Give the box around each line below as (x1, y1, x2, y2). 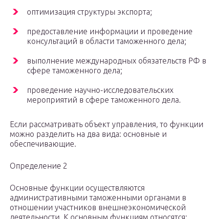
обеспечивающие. (10, 139, 76, 149)
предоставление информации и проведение (27, 27, 193, 36)
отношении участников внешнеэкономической (10, 203, 186, 212)
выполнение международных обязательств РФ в (27, 56, 206, 66)
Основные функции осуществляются (10, 183, 145, 193)
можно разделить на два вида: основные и (10, 130, 167, 139)
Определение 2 (10, 161, 67, 171)
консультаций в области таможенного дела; (27, 37, 186, 46)
